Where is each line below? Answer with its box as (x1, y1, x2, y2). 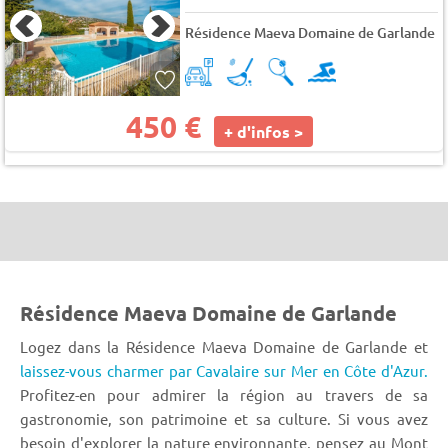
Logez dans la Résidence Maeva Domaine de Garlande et (20, 336, 428, 356)
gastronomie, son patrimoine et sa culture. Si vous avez (20, 408, 428, 428)
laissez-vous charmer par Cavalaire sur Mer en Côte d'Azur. (20, 360, 428, 380)
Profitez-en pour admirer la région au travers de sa (20, 384, 428, 404)
